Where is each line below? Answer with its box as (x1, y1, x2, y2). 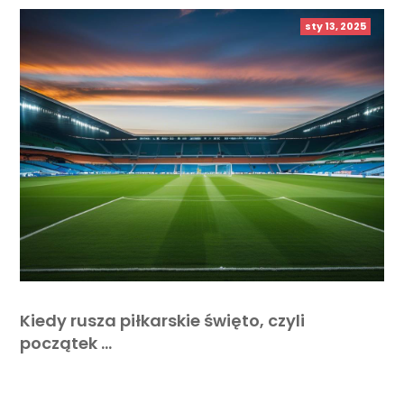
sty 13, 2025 (304, 19, 366, 34)
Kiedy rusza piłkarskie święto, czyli (20, 308, 306, 332)
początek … (20, 331, 113, 354)
